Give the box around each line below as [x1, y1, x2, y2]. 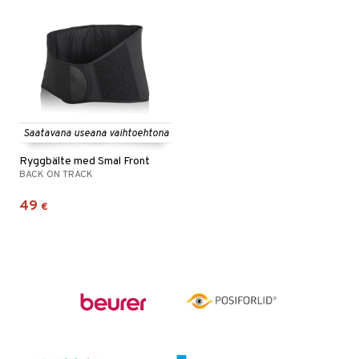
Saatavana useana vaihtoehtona [22, 127, 169, 140]
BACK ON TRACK [19, 168, 93, 181]
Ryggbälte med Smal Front [19, 155, 150, 168]
